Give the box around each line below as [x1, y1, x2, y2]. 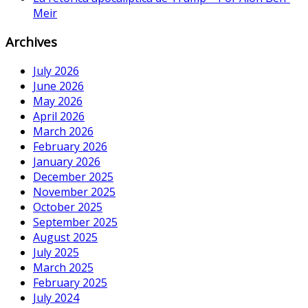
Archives [5, 33, 57, 51]
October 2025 [33, 199, 102, 215]
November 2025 [33, 184, 115, 200]
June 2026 [33, 78, 84, 94]
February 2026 [33, 139, 107, 155]
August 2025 [33, 230, 98, 245]
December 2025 [33, 169, 113, 185]
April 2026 [33, 109, 85, 124]
